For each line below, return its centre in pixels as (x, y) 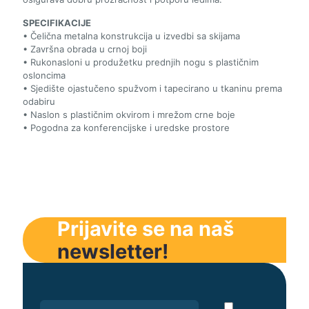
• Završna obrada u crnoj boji (85, 49)
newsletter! (113, 251)
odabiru (39, 101)
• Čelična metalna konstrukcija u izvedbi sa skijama (131, 36)
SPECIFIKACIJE (57, 22)
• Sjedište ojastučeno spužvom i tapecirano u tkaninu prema (152, 88)
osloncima (44, 75)
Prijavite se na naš (146, 228)
